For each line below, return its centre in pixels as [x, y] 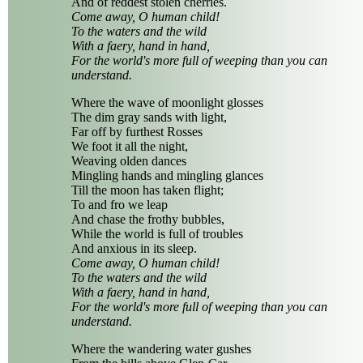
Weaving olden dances [129, 160]
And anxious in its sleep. [134, 248]
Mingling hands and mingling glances [167, 175]
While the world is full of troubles [157, 233]
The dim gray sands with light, [149, 117]
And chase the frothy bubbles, [148, 219]
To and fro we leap [120, 204]
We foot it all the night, [130, 146]
